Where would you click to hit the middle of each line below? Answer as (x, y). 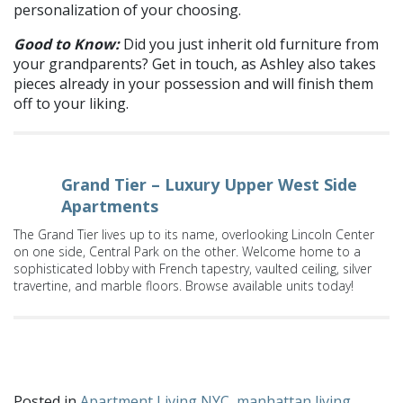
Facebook (43, 367)
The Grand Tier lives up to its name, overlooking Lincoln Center (194, 234)
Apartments (110, 206)
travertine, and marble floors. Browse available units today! (184, 285)
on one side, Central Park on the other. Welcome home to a (187, 251)
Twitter (122, 367)
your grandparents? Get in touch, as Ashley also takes (195, 63)
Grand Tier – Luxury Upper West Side (209, 184)
